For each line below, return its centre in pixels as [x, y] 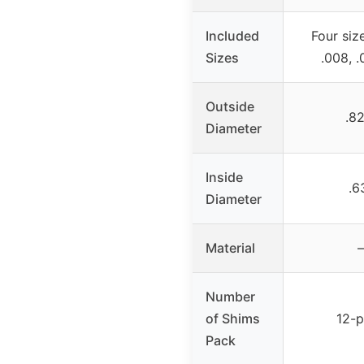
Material [230, 247]
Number [230, 296]
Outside [230, 106]
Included [232, 35]
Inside [224, 177]
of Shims [233, 318]
